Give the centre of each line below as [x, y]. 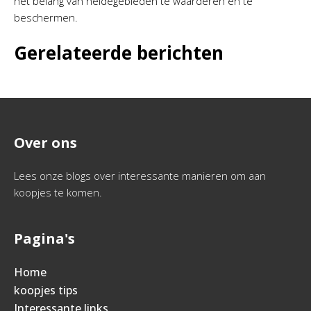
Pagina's [44, 238]
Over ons [45, 143]
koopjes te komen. [58, 192]
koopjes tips [46, 290]
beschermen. [46, 17]
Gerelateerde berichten [119, 53]
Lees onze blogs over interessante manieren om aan [140, 176]
